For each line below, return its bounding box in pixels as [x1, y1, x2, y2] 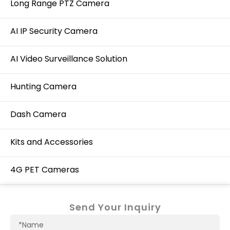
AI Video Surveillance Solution [10, 53, 127, 65]
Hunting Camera [10, 81, 76, 93]
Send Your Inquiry [69, 201, 161, 214]
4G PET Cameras [10, 164, 79, 176]
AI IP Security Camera [10, 25, 98, 37]
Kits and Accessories [10, 136, 93, 148]
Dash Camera [10, 108, 66, 121]
